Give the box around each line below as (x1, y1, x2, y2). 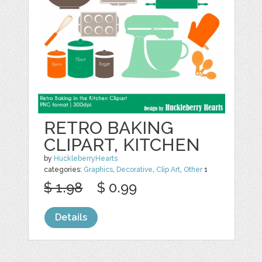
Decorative (116, 166, 153, 174)
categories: (44, 166, 84, 174)
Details (55, 212, 88, 223)
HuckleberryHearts (54, 154, 118, 163)
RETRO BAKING (44, 118, 174, 139)
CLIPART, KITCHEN (44, 135, 201, 156)
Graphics (84, 166, 113, 174)
